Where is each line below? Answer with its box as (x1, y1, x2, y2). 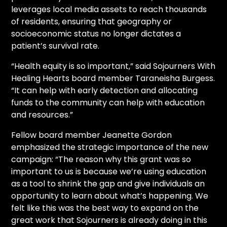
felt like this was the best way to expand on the (11, 202, 199, 214)
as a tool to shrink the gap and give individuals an (11, 177, 205, 190)
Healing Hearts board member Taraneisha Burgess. (11, 72, 215, 84)
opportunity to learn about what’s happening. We (11, 190, 209, 202)
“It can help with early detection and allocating (11, 84, 198, 96)
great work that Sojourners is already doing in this (11, 214, 208, 226)
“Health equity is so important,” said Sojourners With (11, 60, 216, 72)
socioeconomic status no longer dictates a (11, 27, 181, 40)
